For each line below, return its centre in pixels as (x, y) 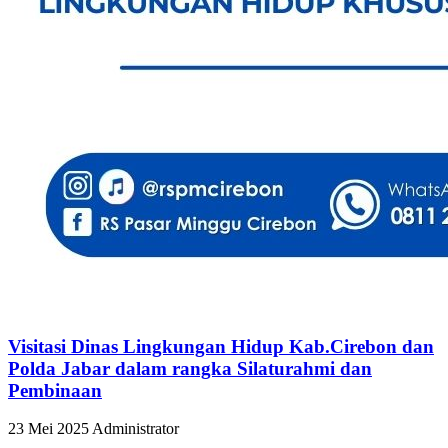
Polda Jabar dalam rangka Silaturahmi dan (190, 368)
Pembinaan (55, 390)
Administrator (135, 429)
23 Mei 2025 (48, 429)
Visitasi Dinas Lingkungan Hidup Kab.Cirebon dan (221, 346)
